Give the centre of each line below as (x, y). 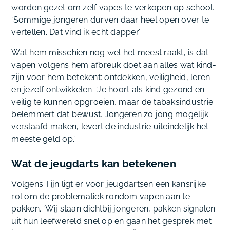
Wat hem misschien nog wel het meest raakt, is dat (110, 53)
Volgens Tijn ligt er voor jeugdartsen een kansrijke (109, 184)
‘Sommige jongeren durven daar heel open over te (110, 20)
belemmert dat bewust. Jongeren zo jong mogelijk (110, 114)
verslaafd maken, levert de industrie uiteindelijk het (110, 127)
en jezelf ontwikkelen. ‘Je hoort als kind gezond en (108, 90)
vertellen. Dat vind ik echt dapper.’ (76, 32)
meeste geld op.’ (43, 139)
